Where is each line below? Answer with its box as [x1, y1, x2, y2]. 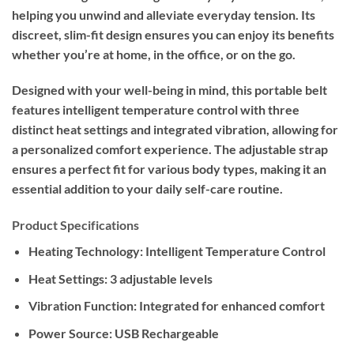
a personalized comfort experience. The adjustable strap [12, 141, 328, 157]
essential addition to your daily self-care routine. [12, 181, 283, 197]
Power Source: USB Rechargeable [28, 326, 219, 341]
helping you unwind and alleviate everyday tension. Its [12, 6, 315, 22]
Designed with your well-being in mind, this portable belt [12, 82, 327, 98]
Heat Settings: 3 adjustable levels [28, 270, 213, 286]
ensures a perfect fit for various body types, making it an [12, 161, 326, 177]
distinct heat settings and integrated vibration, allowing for [12, 122, 338, 137]
